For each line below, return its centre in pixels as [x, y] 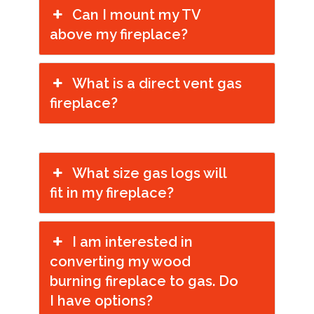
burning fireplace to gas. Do [144, 281]
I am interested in [133, 242]
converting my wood [120, 261]
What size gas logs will [150, 173]
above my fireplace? [119, 34]
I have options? [101, 301]
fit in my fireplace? [112, 193]
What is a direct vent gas [157, 83]
